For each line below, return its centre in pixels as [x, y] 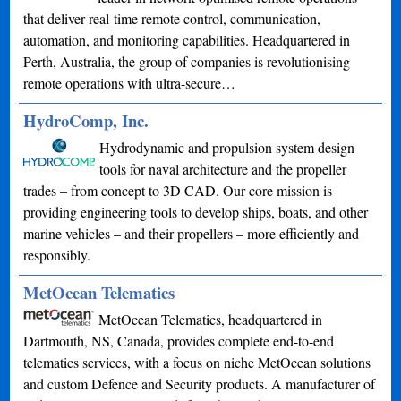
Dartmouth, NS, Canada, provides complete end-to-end [179, 340]
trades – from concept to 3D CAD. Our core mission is [178, 190]
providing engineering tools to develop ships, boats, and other [196, 211]
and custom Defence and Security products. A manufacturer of [200, 383]
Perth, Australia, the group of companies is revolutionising [187, 61]
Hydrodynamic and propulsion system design [227, 147]
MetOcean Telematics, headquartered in [211, 319]
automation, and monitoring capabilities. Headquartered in [187, 39]
